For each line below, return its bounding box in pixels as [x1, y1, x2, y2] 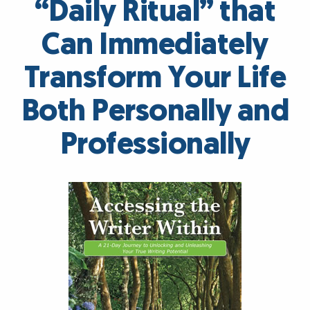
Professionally [60, 125, 250, 165]
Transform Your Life [24, 58, 286, 99]
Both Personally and [21, 91, 289, 132]
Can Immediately [42, 25, 268, 66]
